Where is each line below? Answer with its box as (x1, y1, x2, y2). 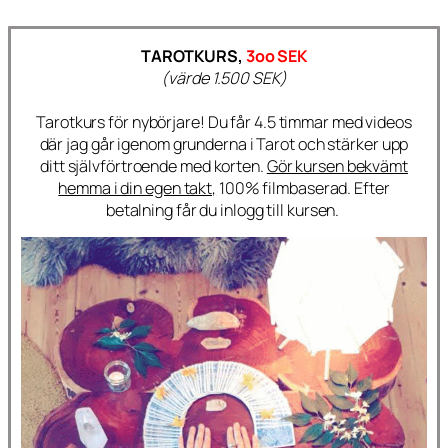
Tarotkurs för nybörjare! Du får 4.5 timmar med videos (36, 111, 412, 134)
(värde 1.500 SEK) (161, 67, 287, 90)
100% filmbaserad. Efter (216, 177, 390, 200)
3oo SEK (245, 45, 308, 68)
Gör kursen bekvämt (266, 155, 408, 178)
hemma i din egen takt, (58, 177, 217, 200)
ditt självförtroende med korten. (40, 155, 267, 178)
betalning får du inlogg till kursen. (105, 199, 343, 222)
